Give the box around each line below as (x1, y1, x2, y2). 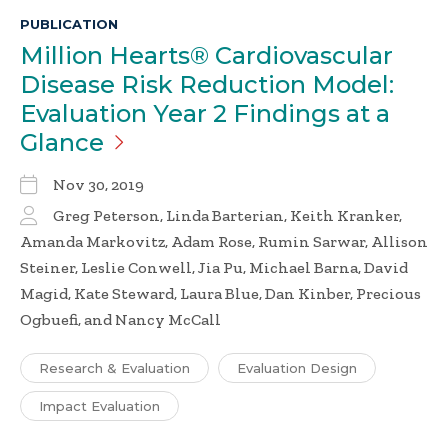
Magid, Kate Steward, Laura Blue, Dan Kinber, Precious (20, 284, 421, 304)
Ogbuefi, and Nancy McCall (20, 310, 221, 330)
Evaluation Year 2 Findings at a (20, 99, 390, 129)
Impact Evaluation (39, 398, 160, 415)
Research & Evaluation (39, 360, 190, 377)
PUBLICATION (20, 16, 118, 33)
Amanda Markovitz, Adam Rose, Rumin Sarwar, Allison (20, 232, 428, 252)
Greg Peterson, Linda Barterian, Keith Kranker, (53, 206, 402, 226)
